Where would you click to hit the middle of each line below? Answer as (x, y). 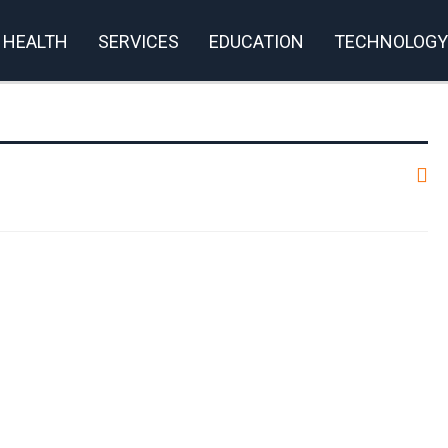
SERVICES (138, 41)
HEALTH (35, 41)
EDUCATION (256, 41)
